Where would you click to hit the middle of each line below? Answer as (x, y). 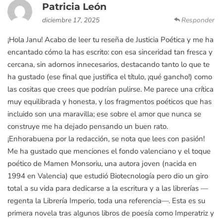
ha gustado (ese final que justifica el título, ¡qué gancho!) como (110, 77)
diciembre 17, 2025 (71, 20)
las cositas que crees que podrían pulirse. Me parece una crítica (111, 89)
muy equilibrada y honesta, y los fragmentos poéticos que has (110, 102)
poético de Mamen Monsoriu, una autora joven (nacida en (102, 164)
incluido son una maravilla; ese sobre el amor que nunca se (104, 114)
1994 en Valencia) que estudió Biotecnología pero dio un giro (108, 176)
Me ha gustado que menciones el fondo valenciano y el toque (109, 151)
